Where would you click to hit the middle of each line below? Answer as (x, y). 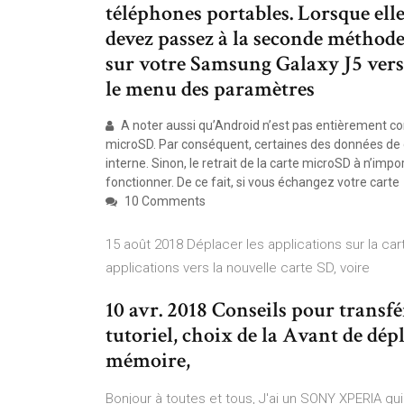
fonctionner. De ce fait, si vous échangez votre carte (254, 182)
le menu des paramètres (210, 89)
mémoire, (150, 360)
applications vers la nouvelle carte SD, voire (239, 268)
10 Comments (164, 201)
